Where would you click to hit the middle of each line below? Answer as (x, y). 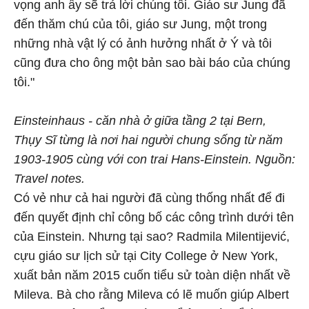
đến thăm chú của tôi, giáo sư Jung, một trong (140, 24)
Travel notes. (49, 179)
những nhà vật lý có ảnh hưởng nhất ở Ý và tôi (143, 43)
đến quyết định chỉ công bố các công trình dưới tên (154, 217)
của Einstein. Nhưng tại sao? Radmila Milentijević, (152, 237)
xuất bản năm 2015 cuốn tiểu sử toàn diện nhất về (152, 275)
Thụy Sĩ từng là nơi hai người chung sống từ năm (148, 140)
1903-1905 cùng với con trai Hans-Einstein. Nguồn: (154, 159)
